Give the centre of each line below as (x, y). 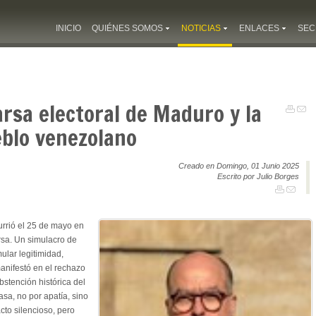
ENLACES (259, 28)
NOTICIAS (201, 28)
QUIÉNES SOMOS (127, 28)
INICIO (68, 28)
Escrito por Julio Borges (258, 176)
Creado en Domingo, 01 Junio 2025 (239, 165)
